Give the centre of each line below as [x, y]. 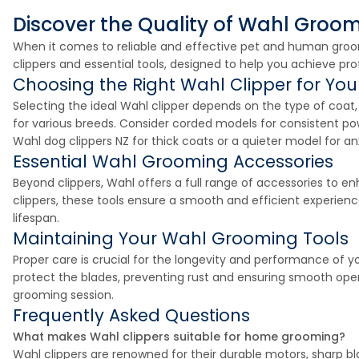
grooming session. [63, 295]
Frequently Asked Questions [131, 315]
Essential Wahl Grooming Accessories [173, 161]
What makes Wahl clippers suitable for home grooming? [179, 337]
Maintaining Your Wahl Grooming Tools [181, 238]
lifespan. [36, 218]
